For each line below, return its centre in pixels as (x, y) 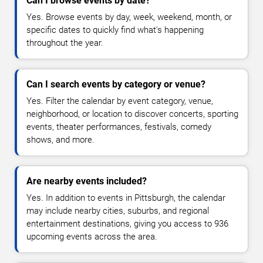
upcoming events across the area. (92, 237)
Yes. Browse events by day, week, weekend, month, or (129, 17)
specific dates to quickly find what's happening (115, 30)
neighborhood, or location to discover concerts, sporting (132, 114)
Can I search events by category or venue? (116, 85)
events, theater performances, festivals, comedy (119, 127)
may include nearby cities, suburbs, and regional (118, 211)
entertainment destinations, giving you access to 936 (127, 224)
